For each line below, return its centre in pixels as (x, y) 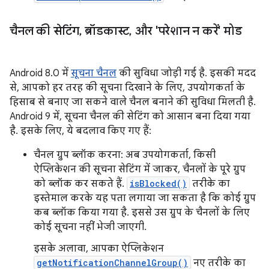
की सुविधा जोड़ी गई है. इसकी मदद (186, 74)
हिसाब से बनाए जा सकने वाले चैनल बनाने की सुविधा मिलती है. (133, 102)
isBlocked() (158, 184)
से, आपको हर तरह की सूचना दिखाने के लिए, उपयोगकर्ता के (127, 88)
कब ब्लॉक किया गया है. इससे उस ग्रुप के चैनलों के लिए (142, 213)
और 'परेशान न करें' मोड (187, 31)
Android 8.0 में (40, 74)
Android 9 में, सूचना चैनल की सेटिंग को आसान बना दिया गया (130, 117)
